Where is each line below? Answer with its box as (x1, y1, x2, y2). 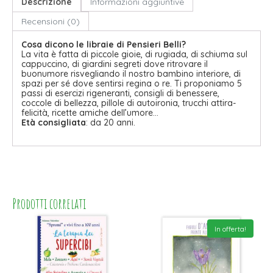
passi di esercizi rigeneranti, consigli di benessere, (21, 88, 219, 99)
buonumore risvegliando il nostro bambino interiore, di (21, 68, 241, 80)
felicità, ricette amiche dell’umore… (21, 107, 158, 119)
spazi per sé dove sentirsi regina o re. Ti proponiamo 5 (21, 78, 242, 90)
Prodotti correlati (12, 194, 86, 213)
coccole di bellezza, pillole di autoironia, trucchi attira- (21, 97, 236, 109)
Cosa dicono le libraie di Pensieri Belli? (21, 39, 186, 51)
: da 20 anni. (86, 117, 135, 129)
